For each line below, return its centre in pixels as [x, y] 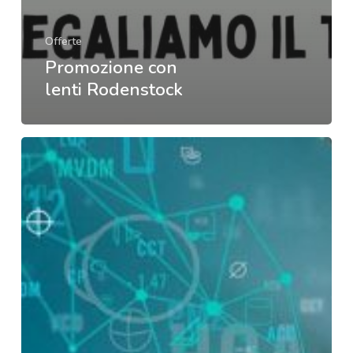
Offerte [63, 42]
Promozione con [111, 68]
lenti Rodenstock [113, 90]
